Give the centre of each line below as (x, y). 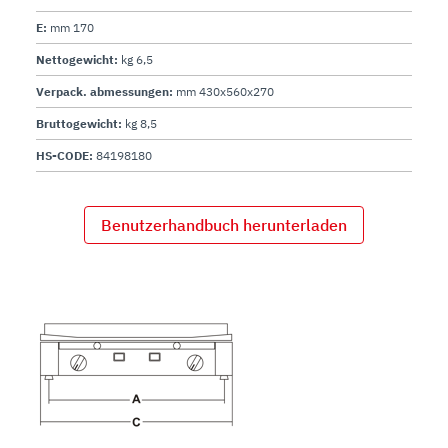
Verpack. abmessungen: (106, 91)
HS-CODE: (66, 155)
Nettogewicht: (78, 59)
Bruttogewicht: (80, 123)
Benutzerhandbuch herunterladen (224, 224)
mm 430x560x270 (225, 91)
